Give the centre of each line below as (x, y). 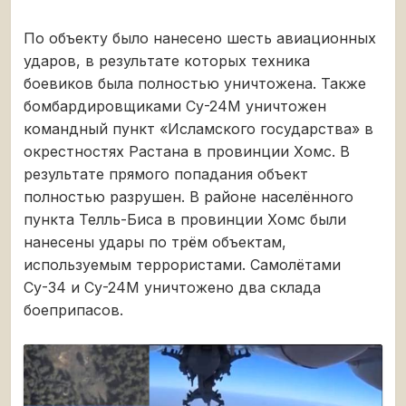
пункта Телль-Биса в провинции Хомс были (185, 220)
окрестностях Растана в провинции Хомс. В (187, 152)
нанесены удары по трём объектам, (155, 242)
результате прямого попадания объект (166, 174)
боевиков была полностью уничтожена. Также (195, 84)
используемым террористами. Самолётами (182, 265)
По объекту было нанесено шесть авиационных (200, 39)
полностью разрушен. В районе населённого (188, 197)
